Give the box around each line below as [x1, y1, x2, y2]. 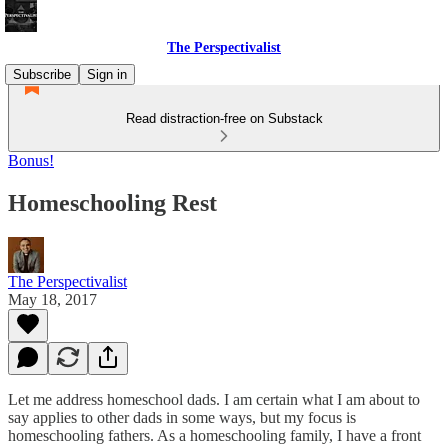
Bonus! [8, 152, 54, 169]
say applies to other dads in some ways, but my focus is [8, 408, 356, 426]
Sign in [87, 67, 127, 82]
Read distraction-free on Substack [125, 111, 323, 126]
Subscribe [13, 67, 71, 82]
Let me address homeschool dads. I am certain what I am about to [8, 390, 420, 408]
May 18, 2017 [8, 290, 97, 308]
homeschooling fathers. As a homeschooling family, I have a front [8, 426, 421, 444]
